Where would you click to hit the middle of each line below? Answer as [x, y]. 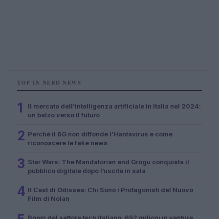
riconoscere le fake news [68, 142]
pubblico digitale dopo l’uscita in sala [87, 170]
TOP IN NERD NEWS [49, 82]
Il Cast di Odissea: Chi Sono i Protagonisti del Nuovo [110, 189]
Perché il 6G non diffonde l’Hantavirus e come [100, 134]
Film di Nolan [49, 198]
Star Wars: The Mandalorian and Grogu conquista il [109, 162]
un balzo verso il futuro [64, 115]
